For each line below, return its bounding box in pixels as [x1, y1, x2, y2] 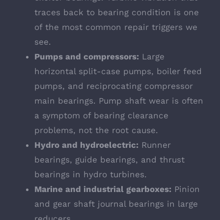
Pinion [171, 184, 200, 194]
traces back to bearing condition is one [34, 7, 199, 17]
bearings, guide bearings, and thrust [34, 154, 185, 165]
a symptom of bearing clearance [34, 110, 168, 120]
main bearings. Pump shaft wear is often [34, 95, 203, 106]
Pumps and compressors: [34, 51, 139, 61]
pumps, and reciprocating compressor [34, 81, 193, 91]
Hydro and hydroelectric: [34, 139, 138, 150]
